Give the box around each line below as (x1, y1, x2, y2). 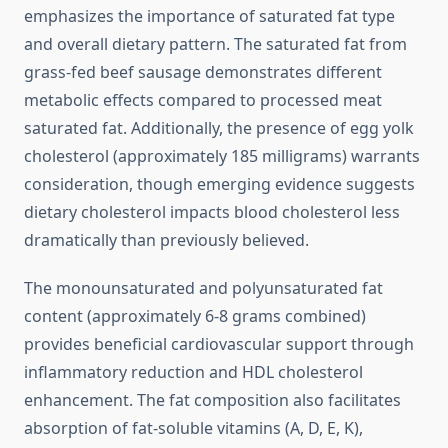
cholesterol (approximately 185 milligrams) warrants (24, 145, 420, 168)
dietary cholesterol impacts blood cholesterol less (24, 201, 400, 224)
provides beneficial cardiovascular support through (24, 333, 414, 356)
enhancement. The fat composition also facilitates (24, 389, 401, 412)
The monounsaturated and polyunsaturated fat (24, 277, 383, 300)
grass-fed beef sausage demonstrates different (24, 61, 382, 84)
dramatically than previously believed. (24, 229, 309, 252)
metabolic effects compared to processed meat (24, 89, 382, 112)
